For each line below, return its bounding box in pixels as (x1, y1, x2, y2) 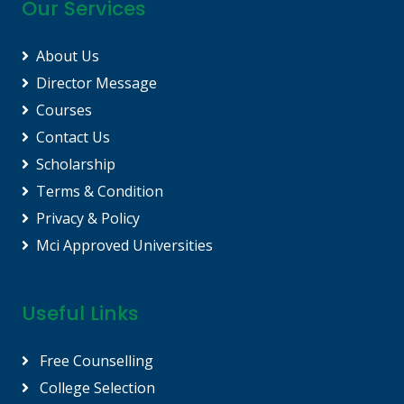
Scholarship (36, 154, 115, 174)
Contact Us (36, 127, 110, 147)
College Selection (36, 378, 155, 398)
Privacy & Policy (36, 208, 140, 228)
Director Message (36, 73, 157, 93)
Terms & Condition (36, 181, 163, 201)
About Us (36, 46, 99, 66)
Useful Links (22, 299, 139, 327)
